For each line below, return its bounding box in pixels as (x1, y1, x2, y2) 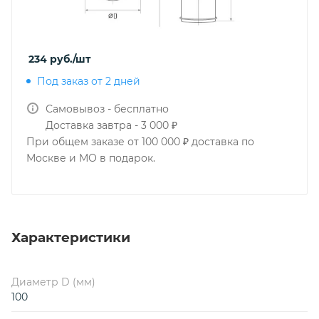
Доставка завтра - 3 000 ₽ (46, 119, 177, 132)
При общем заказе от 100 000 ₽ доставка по (26, 135, 254, 148)
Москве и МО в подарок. (26, 152, 155, 164)
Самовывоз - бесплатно (46, 103, 169, 115)
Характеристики (11, 229, 130, 246)
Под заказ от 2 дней (37, 75, 140, 88)
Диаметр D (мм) (11, 275, 95, 288)
